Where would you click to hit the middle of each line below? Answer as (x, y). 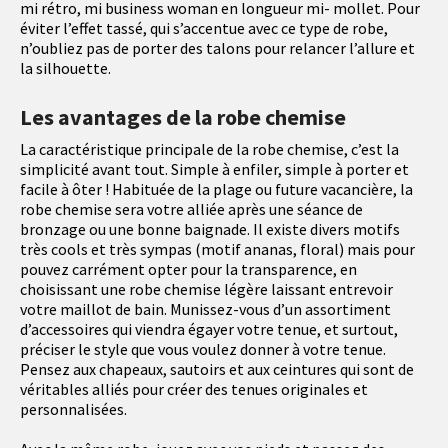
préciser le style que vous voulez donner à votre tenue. (203, 349)
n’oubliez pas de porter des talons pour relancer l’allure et (217, 48)
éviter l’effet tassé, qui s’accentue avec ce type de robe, (204, 28)
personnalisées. (73, 409)
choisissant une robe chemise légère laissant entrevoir (206, 289)
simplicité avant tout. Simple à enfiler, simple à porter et (214, 169)
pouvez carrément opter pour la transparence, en (188, 269)
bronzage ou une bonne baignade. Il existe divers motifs (210, 229)
